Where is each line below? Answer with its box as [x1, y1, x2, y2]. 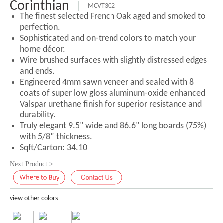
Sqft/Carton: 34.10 [20, 143, 87, 153]
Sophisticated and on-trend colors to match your [20, 34, 196, 43]
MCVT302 [88, 2, 115, 10]
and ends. [20, 67, 55, 76]
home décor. [20, 45, 65, 54]
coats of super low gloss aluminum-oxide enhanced [20, 89, 205, 98]
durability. [20, 111, 56, 120]
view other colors [10, 195, 58, 202]
